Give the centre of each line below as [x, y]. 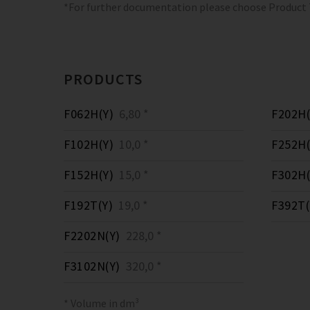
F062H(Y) [89, 114]
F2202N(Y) [92, 236]
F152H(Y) [89, 175]
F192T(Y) [88, 205]
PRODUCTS [103, 79]
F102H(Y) [89, 144]
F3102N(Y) [92, 266]
